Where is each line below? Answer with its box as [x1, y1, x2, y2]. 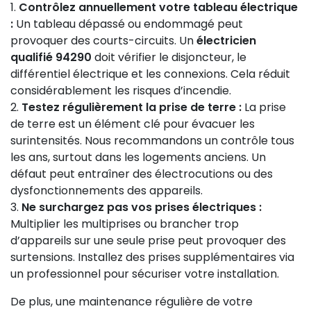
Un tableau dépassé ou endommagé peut [13, 16, 243, 32]
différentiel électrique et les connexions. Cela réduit [10, 66, 290, 82]
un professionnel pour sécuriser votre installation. [10, 266, 279, 282]
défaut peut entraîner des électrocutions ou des [10, 166, 273, 182]
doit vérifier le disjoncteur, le [92, 49, 246, 65]
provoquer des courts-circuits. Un [10, 33, 196, 49]
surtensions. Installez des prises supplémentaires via [10, 249, 294, 265]
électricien [196, 33, 256, 49]
